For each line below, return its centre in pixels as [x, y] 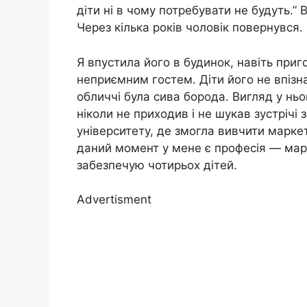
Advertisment [114, 200]
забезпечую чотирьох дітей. [157, 165]
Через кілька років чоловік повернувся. [190, 28]
